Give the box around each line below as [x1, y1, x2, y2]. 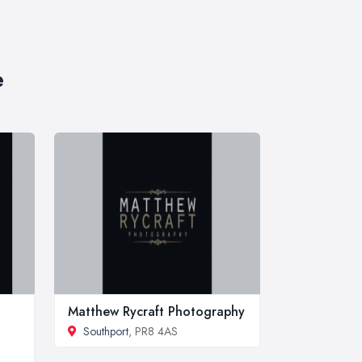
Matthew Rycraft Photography [68, 301, 245, 321]
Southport [83, 322, 128, 339]
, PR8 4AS [128, 322, 178, 339]
